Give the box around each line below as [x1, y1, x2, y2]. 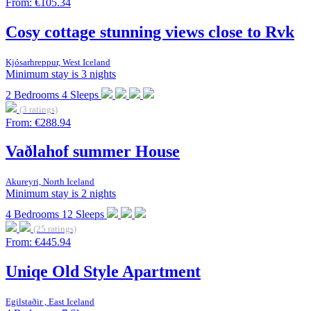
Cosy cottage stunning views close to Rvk [6, 22, 294, 41]
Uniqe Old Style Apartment [6, 262, 201, 281]
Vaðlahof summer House [6, 142, 180, 161]
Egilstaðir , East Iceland [6, 296, 94, 308]
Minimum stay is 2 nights [6, 187, 116, 200]
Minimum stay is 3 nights [6, 67, 116, 80]
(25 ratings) [33, 224, 76, 235]
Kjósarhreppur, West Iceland [6, 56, 110, 67]
